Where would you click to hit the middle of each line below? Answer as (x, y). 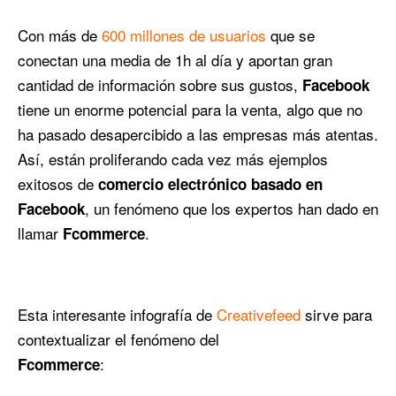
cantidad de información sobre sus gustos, (160, 85)
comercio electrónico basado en (210, 184)
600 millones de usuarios (184, 35)
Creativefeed (261, 315)
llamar (40, 233)
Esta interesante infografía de (117, 315)
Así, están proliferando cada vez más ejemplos (173, 159)
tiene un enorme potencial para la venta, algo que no (190, 110)
